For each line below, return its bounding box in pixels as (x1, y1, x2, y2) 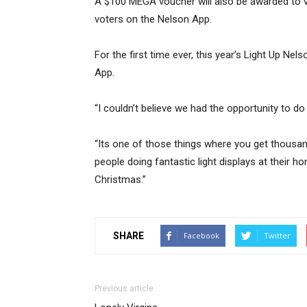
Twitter (264, 230, 291, 241)
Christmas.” (95, 173, 146, 186)
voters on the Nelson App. (95, 13, 212, 25)
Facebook (184, 230, 219, 241)
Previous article (95, 284, 153, 293)
